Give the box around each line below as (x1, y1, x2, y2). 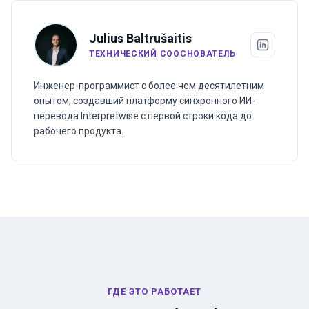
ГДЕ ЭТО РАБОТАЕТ (107, 286, 202, 297)
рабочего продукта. (34, 126, 123, 137)
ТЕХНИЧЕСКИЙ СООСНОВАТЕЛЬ (89, 49, 236, 59)
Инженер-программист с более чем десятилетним (34, 80, 264, 91)
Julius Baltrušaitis (89, 31, 192, 46)
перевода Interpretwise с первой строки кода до (34, 110, 252, 121)
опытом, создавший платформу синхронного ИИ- (34, 95, 255, 106)
